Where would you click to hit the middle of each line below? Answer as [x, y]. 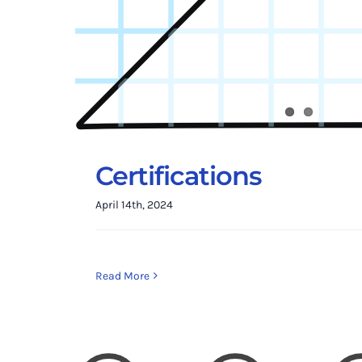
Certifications [178, 175]
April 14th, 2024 [134, 204]
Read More [122, 276]
